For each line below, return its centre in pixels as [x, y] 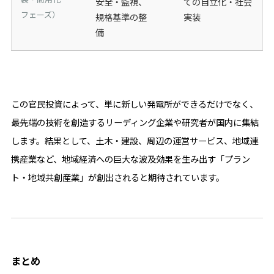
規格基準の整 [121, 17]
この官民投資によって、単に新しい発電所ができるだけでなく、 [134, 105]
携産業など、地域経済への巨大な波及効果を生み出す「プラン [130, 160]
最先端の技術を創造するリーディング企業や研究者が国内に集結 [135, 123]
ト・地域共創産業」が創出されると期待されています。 [117, 178]
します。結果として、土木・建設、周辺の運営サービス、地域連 [134, 142]
